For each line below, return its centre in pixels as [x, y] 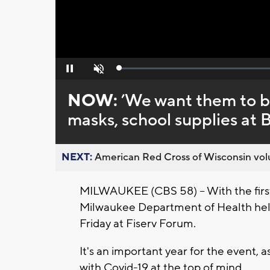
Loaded [132, 71]
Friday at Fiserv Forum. [138, 224]
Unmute [97, 72]
